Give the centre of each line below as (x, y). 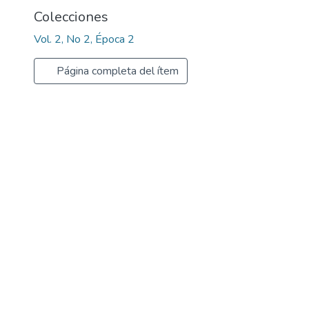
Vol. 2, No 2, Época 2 (84, 39)
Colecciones (71, 17)
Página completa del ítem (116, 71)
